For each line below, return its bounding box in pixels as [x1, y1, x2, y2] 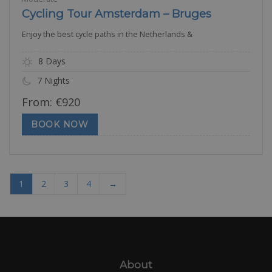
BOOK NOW [31, 119, 89, 130]
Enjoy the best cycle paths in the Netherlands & [22, 29, 192, 39]
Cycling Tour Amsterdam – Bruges [22, 6, 211, 21]
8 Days [36, 55, 66, 67]
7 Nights [35, 74, 70, 86]
